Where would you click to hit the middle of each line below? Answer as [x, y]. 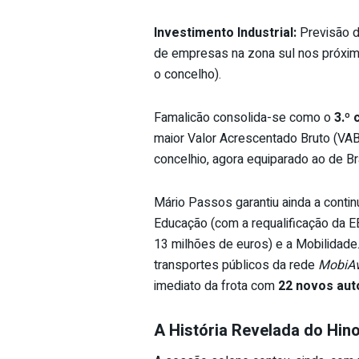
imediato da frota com [216, 286]
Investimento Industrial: [225, 32]
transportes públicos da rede [236, 265]
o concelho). [188, 74]
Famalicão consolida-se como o [244, 117]
